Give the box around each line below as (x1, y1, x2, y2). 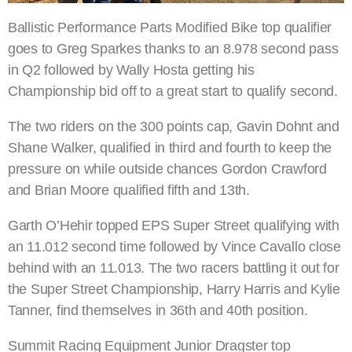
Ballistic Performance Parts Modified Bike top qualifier (8, 20, 332, 36)
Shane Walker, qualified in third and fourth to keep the (8, 140, 332, 156)
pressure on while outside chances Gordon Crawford (8, 161, 327, 178)
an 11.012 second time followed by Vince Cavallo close (8, 239, 341, 255)
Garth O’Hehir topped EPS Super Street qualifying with (8, 218, 339, 234)
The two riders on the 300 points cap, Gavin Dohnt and (8, 119, 339, 135)
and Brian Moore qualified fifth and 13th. (8, 182, 250, 199)
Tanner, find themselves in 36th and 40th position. (8, 302, 308, 319)
